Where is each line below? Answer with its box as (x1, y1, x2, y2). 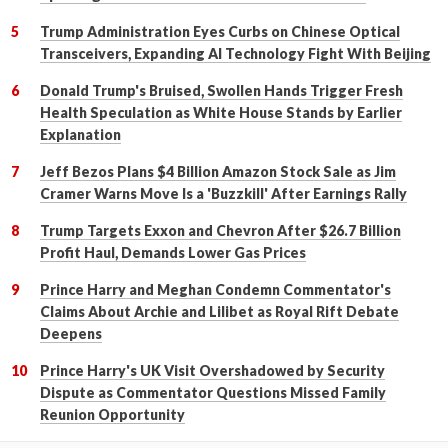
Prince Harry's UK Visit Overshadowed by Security (40, 361, 385, 379)
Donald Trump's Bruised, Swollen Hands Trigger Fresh (40, 81, 403, 99)
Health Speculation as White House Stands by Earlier (40, 103, 402, 121)
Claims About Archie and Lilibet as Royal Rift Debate (40, 302, 399, 320)
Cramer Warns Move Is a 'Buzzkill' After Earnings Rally (40, 184, 407, 202)
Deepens (40, 324, 102, 342)
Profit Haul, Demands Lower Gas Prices (40, 243, 306, 261)
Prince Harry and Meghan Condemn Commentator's (40, 280, 391, 298)
